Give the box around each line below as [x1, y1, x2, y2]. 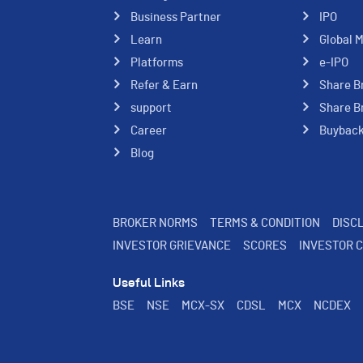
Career [130, 125, 167, 137]
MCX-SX [181, 300, 224, 312]
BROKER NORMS [113, 217, 198, 229]
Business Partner [130, 11, 221, 23]
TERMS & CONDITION [210, 217, 320, 229]
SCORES [243, 240, 287, 252]
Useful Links [113, 277, 185, 289]
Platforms [130, 57, 183, 69]
